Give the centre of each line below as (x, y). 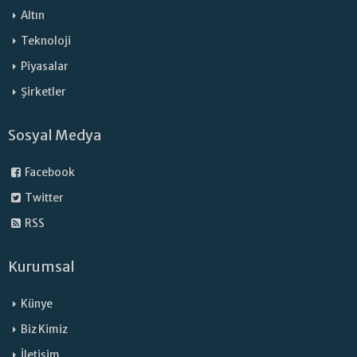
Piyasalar (45, 66)
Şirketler (43, 92)
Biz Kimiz (44, 329)
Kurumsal (41, 267)
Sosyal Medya (55, 135)
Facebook (49, 172)
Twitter (44, 198)
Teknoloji (46, 41)
